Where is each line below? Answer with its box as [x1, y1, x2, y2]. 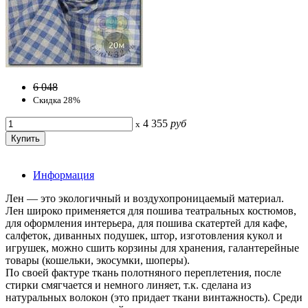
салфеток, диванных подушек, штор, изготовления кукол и [5, 230, 283, 242]
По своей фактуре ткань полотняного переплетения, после [5, 267, 281, 279]
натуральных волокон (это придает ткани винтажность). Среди [5, 291, 302, 304]
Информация [33, 169, 94, 181]
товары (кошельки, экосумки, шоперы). [5, 254, 190, 267]
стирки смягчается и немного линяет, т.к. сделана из [5, 279, 251, 291]
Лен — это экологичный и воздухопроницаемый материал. [5, 192, 284, 205]
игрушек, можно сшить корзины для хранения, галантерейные [5, 242, 299, 254]
